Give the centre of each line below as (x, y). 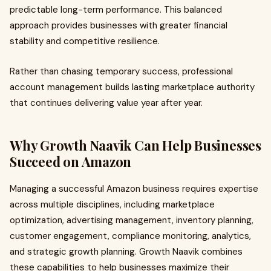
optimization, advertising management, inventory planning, (132, 220)
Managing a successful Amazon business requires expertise (134, 189)
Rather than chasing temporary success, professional (121, 71)
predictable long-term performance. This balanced (116, 10)
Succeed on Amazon (71, 162)
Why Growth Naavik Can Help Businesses (135, 145)
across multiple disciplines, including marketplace (112, 204)
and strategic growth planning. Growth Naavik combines (126, 252)
